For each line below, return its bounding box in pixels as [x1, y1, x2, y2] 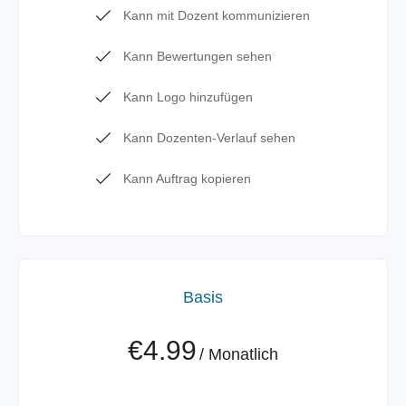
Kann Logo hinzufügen [123, 90, 253, 104]
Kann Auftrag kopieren [123, 171, 251, 186]
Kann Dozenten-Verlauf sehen [123, 130, 295, 145]
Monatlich [208, 345, 278, 363]
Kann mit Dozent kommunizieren [123, 8, 310, 23]
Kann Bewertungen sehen [123, 49, 272, 63]
